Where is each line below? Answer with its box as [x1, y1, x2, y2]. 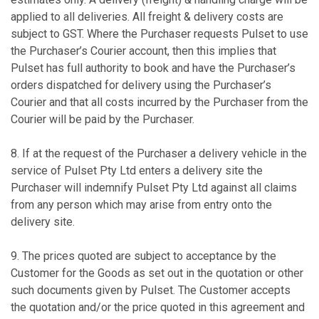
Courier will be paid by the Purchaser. [11, 113, 194, 126]
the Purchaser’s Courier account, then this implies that [11, 44, 276, 58]
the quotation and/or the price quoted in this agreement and [11, 300, 305, 314]
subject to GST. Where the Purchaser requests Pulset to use [11, 27, 308, 41]
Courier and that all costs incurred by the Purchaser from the [11, 95, 308, 109]
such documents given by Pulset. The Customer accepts [11, 283, 291, 297]
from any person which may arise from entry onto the [11, 198, 272, 211]
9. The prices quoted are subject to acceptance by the [11, 249, 276, 263]
